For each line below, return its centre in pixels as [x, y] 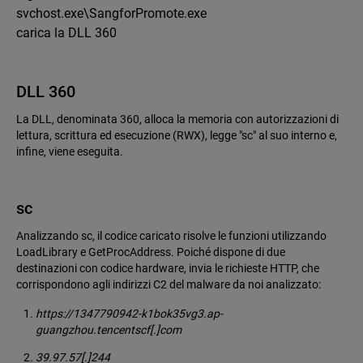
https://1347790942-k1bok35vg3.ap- [129, 314]
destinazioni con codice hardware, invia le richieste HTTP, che [168, 269]
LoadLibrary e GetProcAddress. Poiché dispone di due [151, 252]
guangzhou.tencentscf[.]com [109, 330]
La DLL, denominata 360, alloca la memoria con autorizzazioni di [177, 120]
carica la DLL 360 [66, 33]
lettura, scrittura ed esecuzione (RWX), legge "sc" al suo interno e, [177, 136]
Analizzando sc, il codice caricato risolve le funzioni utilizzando [171, 236]
